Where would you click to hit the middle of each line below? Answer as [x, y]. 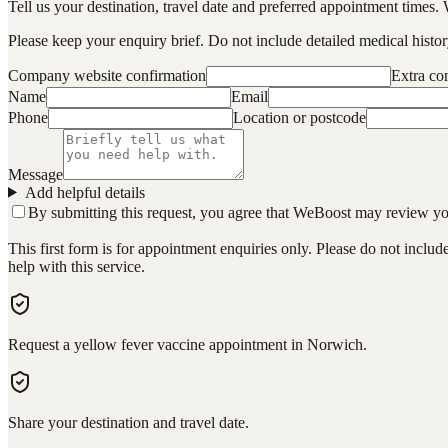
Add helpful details [84, 192]
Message [35, 174]
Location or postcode [299, 117]
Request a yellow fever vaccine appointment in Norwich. [187, 344]
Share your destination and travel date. [128, 422]
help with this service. [76, 266]
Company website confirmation [107, 75]
